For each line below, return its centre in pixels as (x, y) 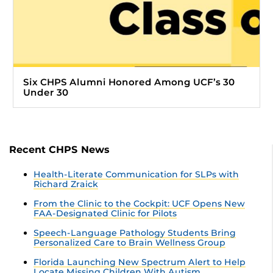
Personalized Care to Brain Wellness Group (129, 243)
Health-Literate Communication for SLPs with (136, 175)
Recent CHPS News (59, 150)
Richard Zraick (66, 184)
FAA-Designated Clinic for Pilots (105, 214)
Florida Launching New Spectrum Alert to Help (140, 262)
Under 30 (46, 93)
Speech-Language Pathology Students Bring (135, 233)
